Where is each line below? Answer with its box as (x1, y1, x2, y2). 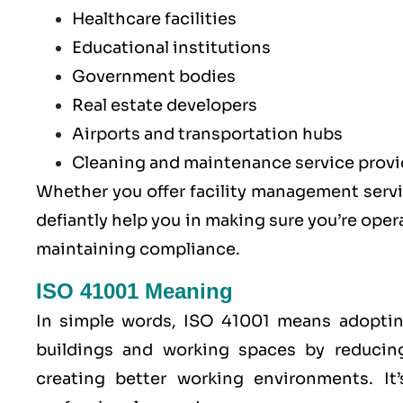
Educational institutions (72, 37, 271, 58)
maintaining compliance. (36, 238, 240, 259)
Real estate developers (72, 94, 257, 115)
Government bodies (72, 66, 236, 86)
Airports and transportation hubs (72, 123, 343, 144)
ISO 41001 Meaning (36, 279, 233, 304)
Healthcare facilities (72, 8, 237, 29)
